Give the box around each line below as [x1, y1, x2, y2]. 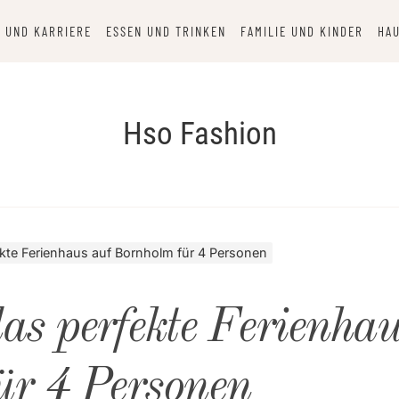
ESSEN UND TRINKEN [105, 23, 226, 39]
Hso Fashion [122, 116, 277, 152]
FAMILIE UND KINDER [240, 23, 363, 39]
